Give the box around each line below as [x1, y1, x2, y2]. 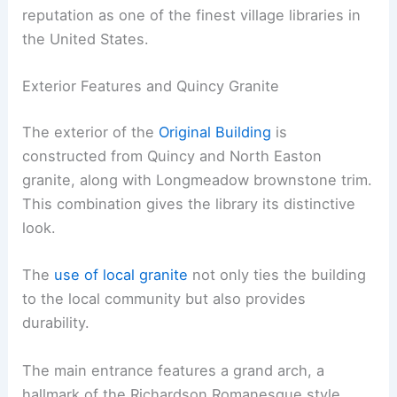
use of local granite [54, 266, 189, 284]
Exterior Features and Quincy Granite [22, 77, 280, 96]
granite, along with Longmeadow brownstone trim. [22, 171, 373, 190]
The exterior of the [22, 123, 160, 142]
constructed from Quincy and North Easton [22, 147, 323, 166]
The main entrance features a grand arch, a [22, 361, 325, 379]
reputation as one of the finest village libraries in [22, 6, 362, 25]
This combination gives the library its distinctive [22, 195, 356, 214]
